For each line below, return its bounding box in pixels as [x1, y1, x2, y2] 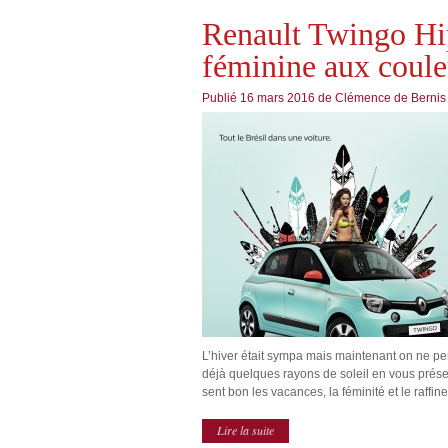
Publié [202, 91, 240, 105]
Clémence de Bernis [335, 91, 446, 105]
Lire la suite [217, 422, 274, 438]
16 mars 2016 [240, 91, 318, 105]
